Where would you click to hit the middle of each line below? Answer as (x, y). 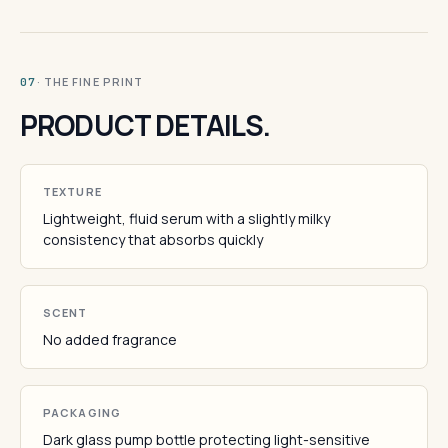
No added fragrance (110, 339)
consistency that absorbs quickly (153, 239)
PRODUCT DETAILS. (145, 125)
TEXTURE (72, 191)
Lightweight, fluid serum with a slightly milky (186, 218)
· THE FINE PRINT (90, 81)
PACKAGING (82, 412)
